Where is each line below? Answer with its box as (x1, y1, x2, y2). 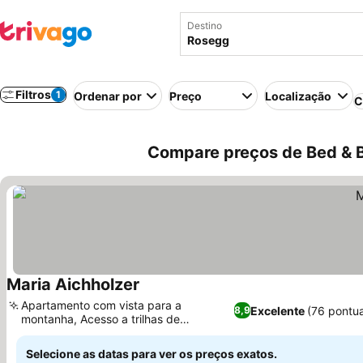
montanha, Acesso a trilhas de (21, 312, 180, 326)
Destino (187, 19, 222, 32)
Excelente (250, 303, 305, 318)
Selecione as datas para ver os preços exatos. (26, 347, 277, 361)
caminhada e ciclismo (21, 326, 135, 340)
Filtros (15, 88, 51, 101)
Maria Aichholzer (6, 275, 139, 294)
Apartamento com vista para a (21, 298, 181, 312)
